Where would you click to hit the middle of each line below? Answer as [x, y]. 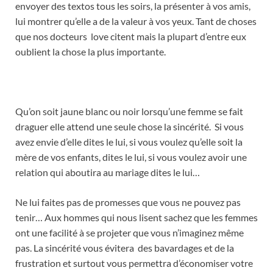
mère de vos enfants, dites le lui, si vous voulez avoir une [131, 157]
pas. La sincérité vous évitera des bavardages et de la [125, 248]
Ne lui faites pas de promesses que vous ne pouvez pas [128, 202]
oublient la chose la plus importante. [90, 52]
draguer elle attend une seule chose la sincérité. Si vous [129, 127]
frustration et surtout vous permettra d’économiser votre [134, 263]
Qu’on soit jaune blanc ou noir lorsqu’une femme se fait [129, 112]
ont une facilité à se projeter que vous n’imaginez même [129, 233]
